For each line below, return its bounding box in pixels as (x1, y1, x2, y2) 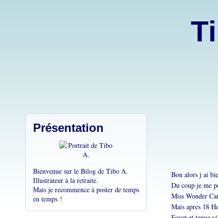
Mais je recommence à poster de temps (33, 185, 139, 194)
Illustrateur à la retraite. (33, 176, 98, 185)
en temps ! (33, 194, 62, 203)
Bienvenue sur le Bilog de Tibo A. (33, 166, 128, 176)
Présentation (33, 121, 104, 134)
